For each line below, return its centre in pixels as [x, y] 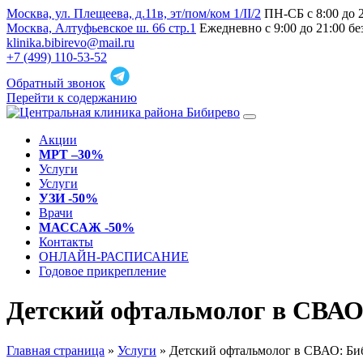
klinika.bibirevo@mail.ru [70, 43]
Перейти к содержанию [72, 98]
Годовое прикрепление [102, 271]
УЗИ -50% [68, 198]
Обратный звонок [56, 83]
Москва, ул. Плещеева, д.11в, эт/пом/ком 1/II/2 [134, 13]
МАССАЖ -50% [87, 227]
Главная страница [56, 350]
